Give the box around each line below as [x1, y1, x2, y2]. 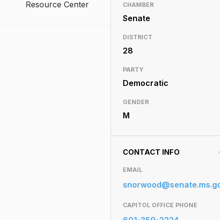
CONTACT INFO [122, 148, 180, 156]
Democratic [122, 78, 168, 88]
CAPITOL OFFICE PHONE [122, 201, 197, 209]
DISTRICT [122, 33, 152, 41]
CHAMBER [122, 1, 154, 8]
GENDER [122, 98, 149, 106]
